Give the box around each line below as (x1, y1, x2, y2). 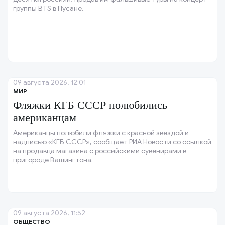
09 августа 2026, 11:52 (13, 209, 85, 217)
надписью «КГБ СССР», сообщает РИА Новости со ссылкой (13, 138, 211, 146)
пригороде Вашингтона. (13, 156, 93, 164)
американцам (13, 111, 76, 124)
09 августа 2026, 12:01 (13, 78, 86, 87)
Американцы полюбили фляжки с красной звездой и (13, 129, 189, 137)
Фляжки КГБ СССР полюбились (13, 99, 167, 111)
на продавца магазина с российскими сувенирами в (13, 147, 186, 155)
